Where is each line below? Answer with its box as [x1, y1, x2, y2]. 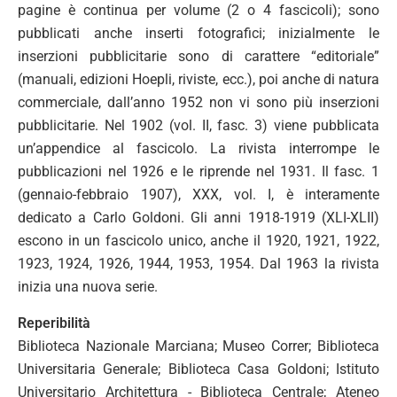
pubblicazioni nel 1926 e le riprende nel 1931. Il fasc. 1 [18, 163, 379, 180]
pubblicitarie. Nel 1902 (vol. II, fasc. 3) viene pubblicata [18, 117, 379, 134]
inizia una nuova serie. [18, 278, 158, 295]
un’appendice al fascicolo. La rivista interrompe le [18, 140, 379, 157]
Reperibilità [18, 315, 90, 331]
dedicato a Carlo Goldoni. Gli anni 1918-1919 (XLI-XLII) [18, 209, 379, 226]
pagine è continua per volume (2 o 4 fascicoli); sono [18, 2, 379, 19]
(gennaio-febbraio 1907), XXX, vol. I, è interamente [18, 186, 379, 203]
